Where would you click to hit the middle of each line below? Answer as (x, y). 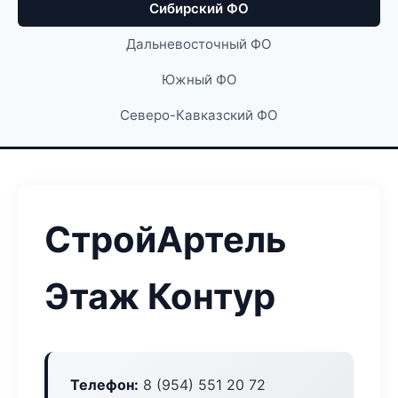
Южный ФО (199, 80)
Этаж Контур (160, 296)
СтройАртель (166, 239)
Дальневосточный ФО (199, 44)
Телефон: (104, 385)
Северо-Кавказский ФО (199, 115)
